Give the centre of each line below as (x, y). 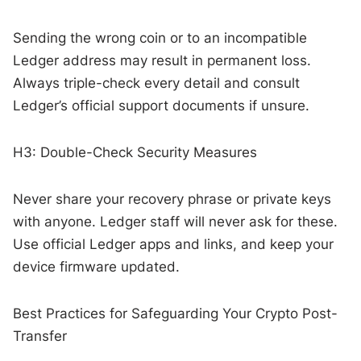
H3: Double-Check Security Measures (135, 152)
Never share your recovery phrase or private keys (172, 199)
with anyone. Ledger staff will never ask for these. (176, 221)
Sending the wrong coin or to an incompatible (160, 37)
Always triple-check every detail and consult (157, 83)
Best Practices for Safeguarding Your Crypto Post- (176, 313)
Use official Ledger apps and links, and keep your (174, 244)
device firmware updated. (97, 266)
